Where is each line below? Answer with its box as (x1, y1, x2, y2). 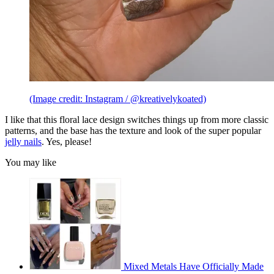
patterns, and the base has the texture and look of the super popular (5, 125, 261, 136)
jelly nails (5, 136, 42, 147)
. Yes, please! (42, 136, 92, 147)
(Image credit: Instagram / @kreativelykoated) (29, 93, 206, 104)
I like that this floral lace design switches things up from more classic (5, 114, 268, 125)
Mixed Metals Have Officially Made (124, 261, 264, 272)
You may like (5, 157, 56, 168)
